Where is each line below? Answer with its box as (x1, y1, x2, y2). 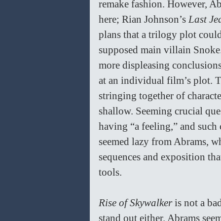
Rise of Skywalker (99, 197, 175, 209)
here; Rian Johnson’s (99, 13, 188, 26)
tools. (99, 166, 124, 179)
